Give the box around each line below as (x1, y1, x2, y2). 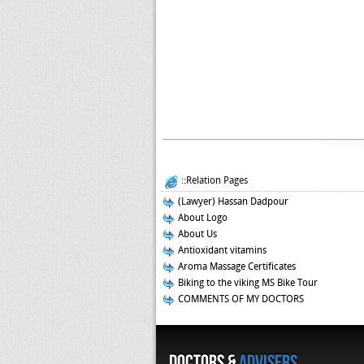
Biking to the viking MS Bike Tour (175, 277, 318, 288)
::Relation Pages (179, 175, 248, 186)
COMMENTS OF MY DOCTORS (175, 293, 304, 305)
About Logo (175, 212, 227, 223)
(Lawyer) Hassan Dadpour (175, 196, 288, 207)
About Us (175, 228, 217, 240)
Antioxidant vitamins (175, 245, 266, 256)
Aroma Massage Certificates (175, 261, 296, 272)
